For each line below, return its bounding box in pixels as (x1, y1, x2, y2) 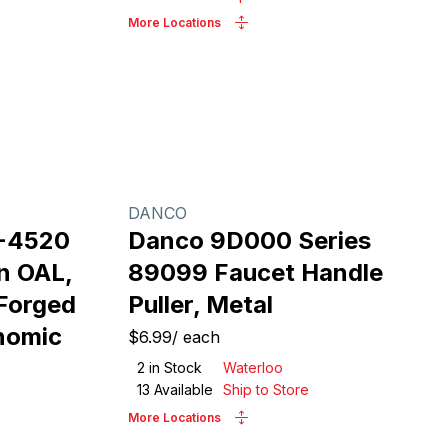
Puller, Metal (128, 290, 273, 319)
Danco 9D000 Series (128, 226, 371, 255)
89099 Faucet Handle (128, 258, 383, 287)
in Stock (145, 359, 202, 376)
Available (150, 381, 213, 398)
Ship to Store (223, 381, 309, 398)
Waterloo (223, 359, 283, 376)
